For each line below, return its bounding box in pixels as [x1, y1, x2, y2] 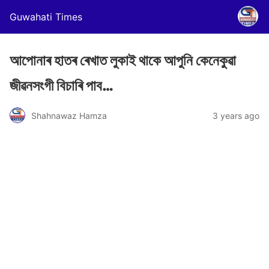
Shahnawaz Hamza [31, 110, 107, 121]
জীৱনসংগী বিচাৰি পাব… [10, 77, 113, 94]
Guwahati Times [10, 11, 82, 23]
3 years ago [213, 110, 259, 121]
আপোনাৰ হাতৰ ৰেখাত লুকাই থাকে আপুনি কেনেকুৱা [10, 52, 236, 69]
